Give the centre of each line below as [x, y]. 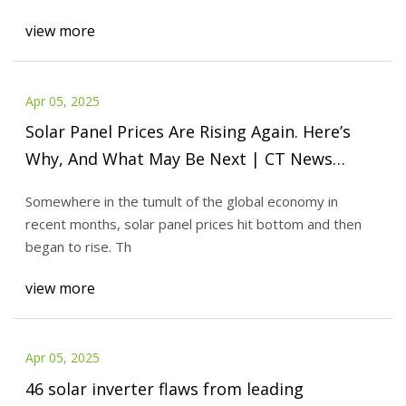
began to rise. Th [78, 247]
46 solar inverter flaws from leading [164, 388]
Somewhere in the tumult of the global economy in [181, 202]
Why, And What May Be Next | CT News [179, 159]
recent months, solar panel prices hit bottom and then [193, 224]
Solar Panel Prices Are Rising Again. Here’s [188, 132]
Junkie [48, 186]
